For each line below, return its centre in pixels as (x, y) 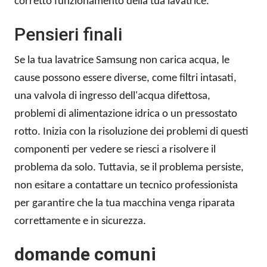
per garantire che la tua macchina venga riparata (125, 204)
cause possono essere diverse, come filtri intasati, (125, 79)
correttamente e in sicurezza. (80, 222)
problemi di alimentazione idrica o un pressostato (126, 114)
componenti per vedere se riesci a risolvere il (115, 150)
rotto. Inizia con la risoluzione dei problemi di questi (131, 132)
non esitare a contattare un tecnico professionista (126, 186)
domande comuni (85, 254)
